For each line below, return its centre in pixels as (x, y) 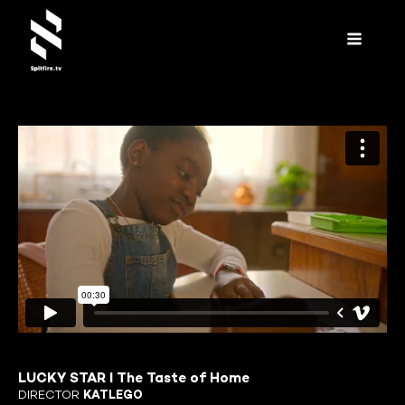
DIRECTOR (51, 396)
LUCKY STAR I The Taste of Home (134, 378)
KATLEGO (113, 396)
